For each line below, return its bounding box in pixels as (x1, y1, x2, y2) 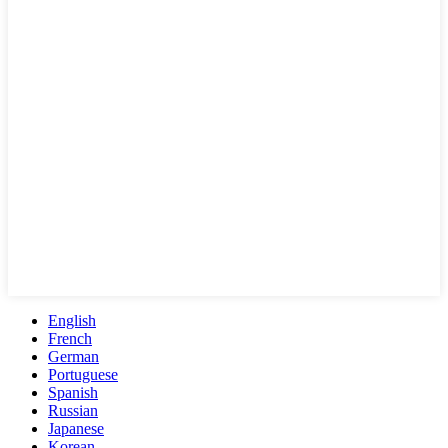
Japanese (48, 419, 104, 437)
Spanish (48, 383, 98, 401)
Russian (48, 401, 98, 419)
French (48, 329, 92, 347)
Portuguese (48, 365, 118, 383)
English (48, 311, 96, 329)
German (48, 347, 99, 365)
